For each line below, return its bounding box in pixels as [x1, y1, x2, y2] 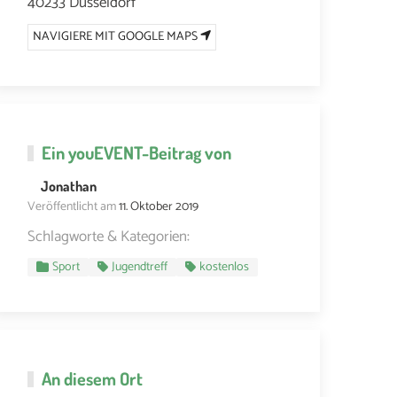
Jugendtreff [112, 256, 167, 277]
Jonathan [41, 176, 97, 195]
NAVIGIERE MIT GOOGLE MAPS [33, 26, 200, 47]
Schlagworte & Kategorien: [27, 223, 190, 249]
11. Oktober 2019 [119, 196, 198, 217]
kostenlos [199, 256, 249, 277]
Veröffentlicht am [27, 196, 116, 217]
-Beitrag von [142, 140, 231, 164]
